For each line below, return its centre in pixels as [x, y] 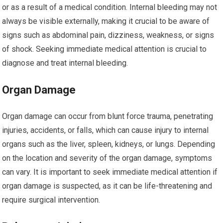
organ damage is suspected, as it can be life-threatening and [107, 186]
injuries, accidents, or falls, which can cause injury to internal [106, 130]
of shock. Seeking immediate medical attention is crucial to [105, 49]
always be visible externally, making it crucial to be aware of [106, 21]
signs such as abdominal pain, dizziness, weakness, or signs [108, 35]
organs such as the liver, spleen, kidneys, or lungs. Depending [109, 144]
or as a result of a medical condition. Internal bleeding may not [110, 7]
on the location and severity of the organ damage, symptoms [107, 158]
